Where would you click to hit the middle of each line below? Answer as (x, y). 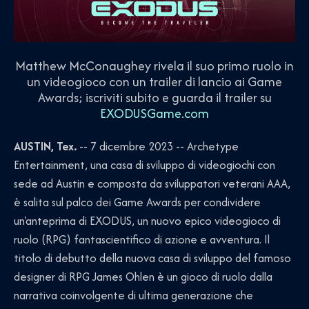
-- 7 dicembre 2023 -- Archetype (158, 147)
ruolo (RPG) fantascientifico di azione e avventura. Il (142, 240)
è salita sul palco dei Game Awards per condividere (137, 202)
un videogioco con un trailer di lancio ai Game (154, 82)
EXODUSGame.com (154, 114)
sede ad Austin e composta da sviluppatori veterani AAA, (152, 184)
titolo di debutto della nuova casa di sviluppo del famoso (152, 258)
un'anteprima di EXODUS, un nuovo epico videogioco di (147, 221)
